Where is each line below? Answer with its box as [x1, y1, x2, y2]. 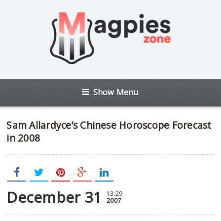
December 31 [6, 187, 102, 207]
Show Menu [93, 86, 139, 98]
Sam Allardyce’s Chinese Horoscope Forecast [6, 118, 212, 132]
